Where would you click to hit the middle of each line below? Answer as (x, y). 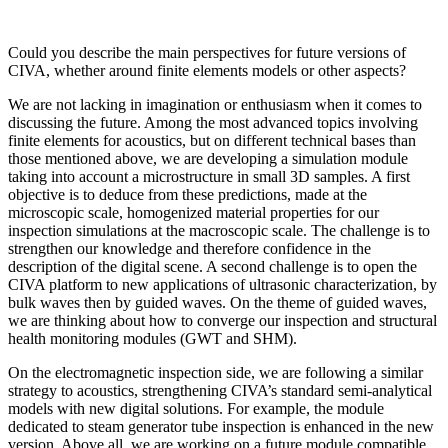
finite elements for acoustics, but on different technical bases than (212, 141)
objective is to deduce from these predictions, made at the (187, 195)
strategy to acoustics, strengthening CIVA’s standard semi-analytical (220, 391)
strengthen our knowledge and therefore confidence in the (189, 249)
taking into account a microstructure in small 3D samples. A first (209, 177)
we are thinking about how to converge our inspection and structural (222, 321)
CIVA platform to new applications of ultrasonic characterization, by (222, 285)
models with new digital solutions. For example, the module (196, 409)
